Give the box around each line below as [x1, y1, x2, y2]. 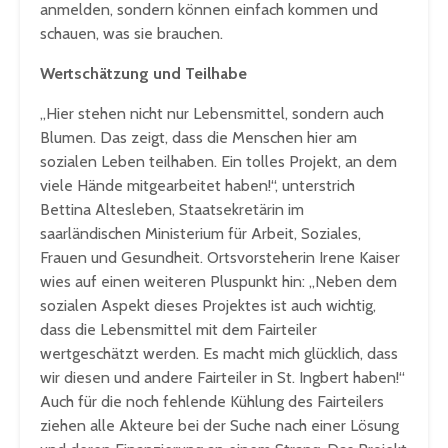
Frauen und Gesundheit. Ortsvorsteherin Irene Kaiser [40, 248, 400, 268]
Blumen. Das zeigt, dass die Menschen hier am [40, 128, 357, 148]
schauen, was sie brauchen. [40, 24, 223, 44]
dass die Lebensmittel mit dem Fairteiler [40, 320, 317, 340]
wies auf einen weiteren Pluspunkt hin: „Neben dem [40, 272, 397, 292]
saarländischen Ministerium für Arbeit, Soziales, [40, 224, 361, 244]
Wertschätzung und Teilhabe [40, 64, 247, 84]
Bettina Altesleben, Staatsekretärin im [40, 200, 304, 220]
